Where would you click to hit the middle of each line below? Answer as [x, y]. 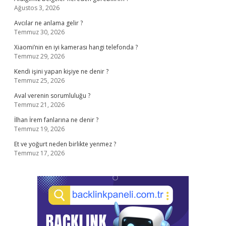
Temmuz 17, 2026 [39, 153]
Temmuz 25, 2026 [39, 80]
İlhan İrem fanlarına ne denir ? [56, 120]
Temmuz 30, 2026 [39, 32]
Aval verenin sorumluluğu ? [52, 96]
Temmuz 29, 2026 [39, 56]
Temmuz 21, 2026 [39, 105]
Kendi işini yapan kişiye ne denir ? [61, 71]
